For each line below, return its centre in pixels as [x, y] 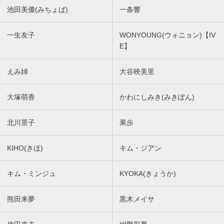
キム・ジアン [140, 148]
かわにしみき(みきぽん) [157, 97]
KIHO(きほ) [25, 148]
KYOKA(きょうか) [148, 174]
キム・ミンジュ [31, 174]
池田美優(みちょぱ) [37, 10]
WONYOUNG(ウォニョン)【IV [167, 35]
